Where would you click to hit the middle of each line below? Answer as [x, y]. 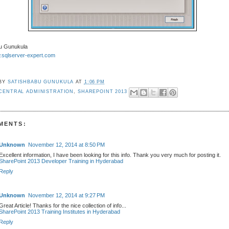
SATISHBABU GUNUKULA [41, 82]
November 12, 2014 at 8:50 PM [67, 144]
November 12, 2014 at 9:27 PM [67, 195]
